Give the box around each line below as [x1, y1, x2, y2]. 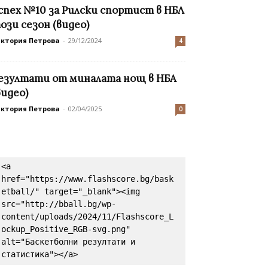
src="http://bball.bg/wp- [1, 199, 116, 209]
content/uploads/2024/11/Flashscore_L [1, 212, 173, 222]
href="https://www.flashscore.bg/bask [1, 174, 173, 184]
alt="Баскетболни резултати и [1, 237, 135, 247]
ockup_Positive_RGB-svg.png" [1, 224, 130, 234]
